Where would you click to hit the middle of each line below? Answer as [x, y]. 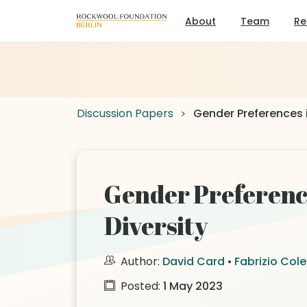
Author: [140, 261]
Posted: [140, 286]
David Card [194, 261]
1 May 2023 [193, 286]
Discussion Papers [125, 113]
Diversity [156, 225]
